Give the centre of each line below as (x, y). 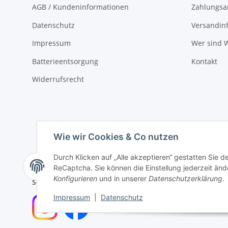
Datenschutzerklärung (186, 179)
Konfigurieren (75, 179)
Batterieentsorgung (65, 61)
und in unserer (123, 179)
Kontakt (204, 61)
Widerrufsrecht (58, 79)
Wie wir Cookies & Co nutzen (116, 137)
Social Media (54, 182)
